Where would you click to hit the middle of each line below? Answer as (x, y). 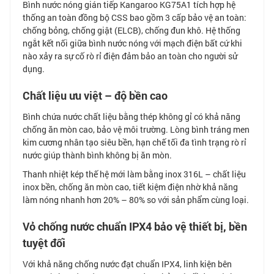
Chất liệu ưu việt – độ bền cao (95, 96)
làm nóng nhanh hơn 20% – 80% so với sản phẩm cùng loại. (136, 200)
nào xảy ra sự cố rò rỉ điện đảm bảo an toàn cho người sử (130, 56)
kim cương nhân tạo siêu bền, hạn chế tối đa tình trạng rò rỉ (135, 143)
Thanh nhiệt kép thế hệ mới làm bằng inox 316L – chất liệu (134, 174)
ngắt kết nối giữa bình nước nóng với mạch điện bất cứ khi (132, 43)
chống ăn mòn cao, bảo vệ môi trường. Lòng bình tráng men (136, 130)
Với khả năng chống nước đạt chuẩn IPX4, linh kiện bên (127, 264)
